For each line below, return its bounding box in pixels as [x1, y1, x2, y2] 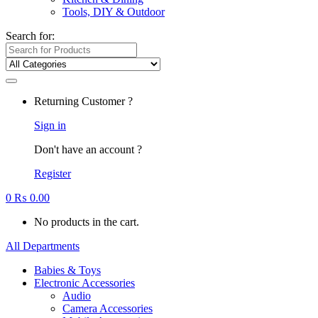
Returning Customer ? [34, 95, 133, 107]
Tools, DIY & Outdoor [62, 6, 165, 18]
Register [34, 168, 71, 180]
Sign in [34, 119, 66, 131]
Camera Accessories [62, 302, 153, 314]
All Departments [6, 240, 79, 252]
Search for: [6, 30, 55, 42]
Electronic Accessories [34, 277, 135, 289]
